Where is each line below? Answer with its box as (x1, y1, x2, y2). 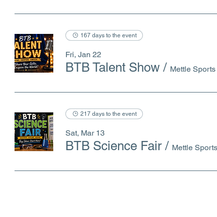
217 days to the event (80, 110, 137, 117)
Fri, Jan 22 (65, 50, 101, 59)
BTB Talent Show (65, 60, 160, 75)
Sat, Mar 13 (65, 128, 105, 138)
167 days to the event (80, 32, 137, 39)
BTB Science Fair (65, 139, 162, 153)
